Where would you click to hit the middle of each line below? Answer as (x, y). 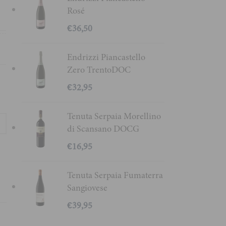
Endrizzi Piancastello (106, 57)
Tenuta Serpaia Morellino (114, 116)
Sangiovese (87, 188)
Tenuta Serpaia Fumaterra (115, 175)
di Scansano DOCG (103, 129)
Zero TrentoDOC (99, 70)
